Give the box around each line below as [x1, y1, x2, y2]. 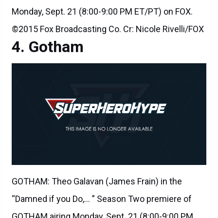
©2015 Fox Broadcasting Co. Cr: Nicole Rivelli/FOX [12, 23, 204, 34]
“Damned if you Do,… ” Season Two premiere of [12, 193, 192, 204]
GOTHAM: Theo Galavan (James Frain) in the [12, 176, 182, 186]
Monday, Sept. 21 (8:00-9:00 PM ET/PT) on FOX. [12, 6, 193, 17]
